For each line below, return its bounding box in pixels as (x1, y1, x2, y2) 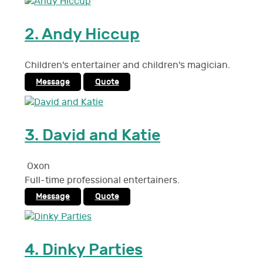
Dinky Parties (42, 240, 143, 260)
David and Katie (42, 125, 160, 145)
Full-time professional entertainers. (25, 174, 180, 186)
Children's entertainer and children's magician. (25, 60, 230, 72)
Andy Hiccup (42, 25, 140, 45)
